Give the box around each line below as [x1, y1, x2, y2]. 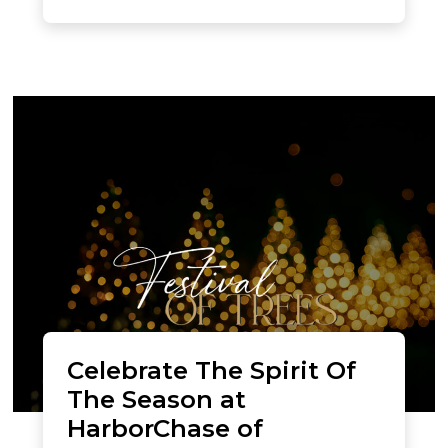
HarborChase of [67, 413, 263, 443]
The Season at [67, 384, 246, 414]
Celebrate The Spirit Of [67, 355, 356, 385]
